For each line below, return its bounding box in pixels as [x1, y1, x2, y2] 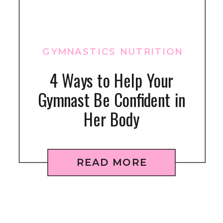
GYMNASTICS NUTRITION [42, 46, 183, 57]
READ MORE [77, 156, 147, 169]
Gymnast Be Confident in [38, 87, 185, 112]
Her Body [84, 107, 139, 132]
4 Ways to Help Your [50, 67, 173, 93]
